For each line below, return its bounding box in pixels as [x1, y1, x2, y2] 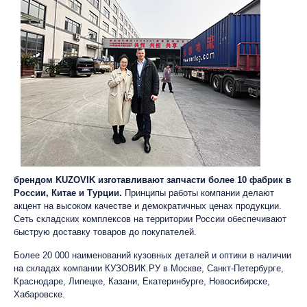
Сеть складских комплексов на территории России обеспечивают [14, 214, 286, 224]
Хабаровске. [14, 289, 65, 299]
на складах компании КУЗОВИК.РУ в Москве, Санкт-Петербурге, [14, 263, 284, 273]
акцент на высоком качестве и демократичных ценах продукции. [14, 201, 282, 211]
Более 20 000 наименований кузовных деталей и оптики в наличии [14, 250, 291, 260]
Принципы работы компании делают [125, 188, 274, 198]
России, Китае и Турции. [14, 188, 125, 198]
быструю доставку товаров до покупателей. [14, 227, 197, 237]
